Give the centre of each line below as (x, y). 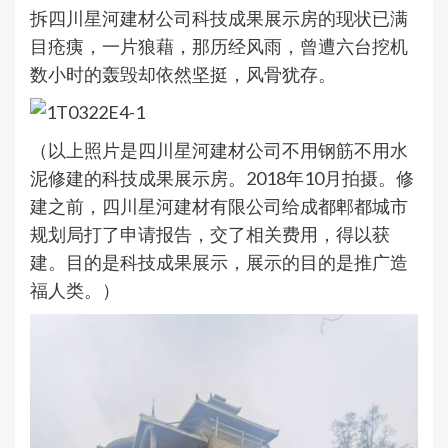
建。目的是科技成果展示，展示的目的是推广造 (219, 262)
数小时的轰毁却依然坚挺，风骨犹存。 (183, 74)
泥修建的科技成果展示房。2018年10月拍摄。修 (222, 178)
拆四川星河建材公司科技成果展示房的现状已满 (219, 18)
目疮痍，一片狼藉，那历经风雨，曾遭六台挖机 (219, 46)
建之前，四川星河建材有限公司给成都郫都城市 (219, 206)
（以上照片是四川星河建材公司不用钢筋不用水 (219, 150)
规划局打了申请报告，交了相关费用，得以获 (210, 234)
